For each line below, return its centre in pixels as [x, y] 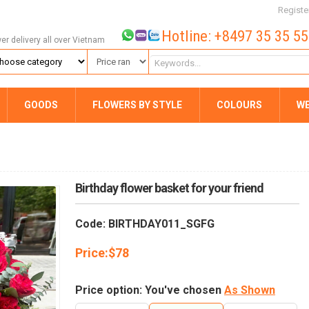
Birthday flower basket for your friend [169, 188]
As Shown [250, 290]
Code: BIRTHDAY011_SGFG [145, 224]
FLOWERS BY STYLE [137, 105]
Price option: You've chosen [150, 290]
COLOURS [239, 105]
